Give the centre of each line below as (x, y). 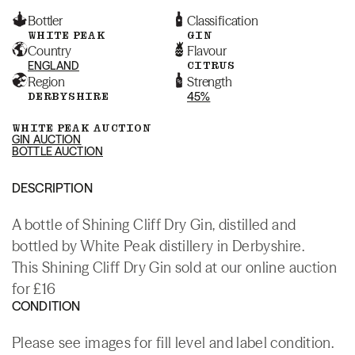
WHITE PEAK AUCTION (82, 128)
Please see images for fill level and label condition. (173, 342)
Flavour (207, 50)
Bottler (45, 20)
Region (47, 81)
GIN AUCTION (47, 139)
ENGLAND (53, 65)
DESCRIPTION (52, 187)
